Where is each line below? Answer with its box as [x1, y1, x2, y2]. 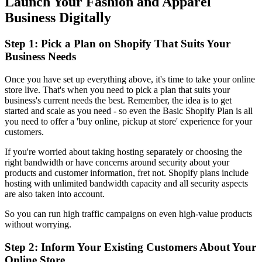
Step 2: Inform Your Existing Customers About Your [5, 240, 256, 253]
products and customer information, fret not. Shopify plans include [5, 168, 249, 178]
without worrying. [5, 219, 71, 229]
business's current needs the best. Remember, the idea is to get [5, 95, 232, 105]
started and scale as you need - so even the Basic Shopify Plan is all [5, 106, 253, 116]
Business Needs [5, 50, 76, 63]
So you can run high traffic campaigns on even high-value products [5, 209, 252, 219]
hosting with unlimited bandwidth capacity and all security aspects [5, 178, 248, 188]
